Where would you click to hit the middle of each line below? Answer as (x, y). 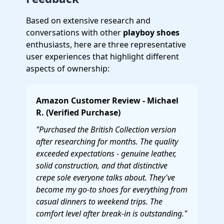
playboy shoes (151, 32)
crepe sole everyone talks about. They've (105, 177)
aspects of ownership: (68, 68)
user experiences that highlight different (102, 56)
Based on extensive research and (88, 20)
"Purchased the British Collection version (106, 129)
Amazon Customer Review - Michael (107, 100)
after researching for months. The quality (107, 141)
